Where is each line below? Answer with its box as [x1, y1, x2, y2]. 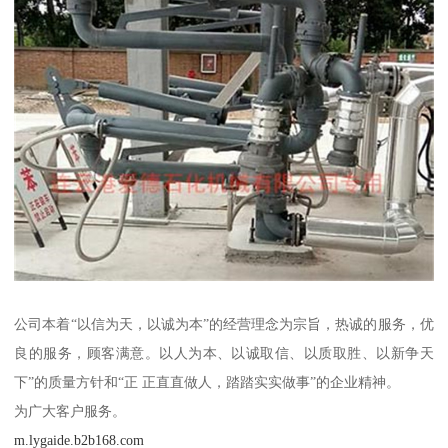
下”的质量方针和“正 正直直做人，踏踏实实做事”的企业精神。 [14, 373, 401, 390]
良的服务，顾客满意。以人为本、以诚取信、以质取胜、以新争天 [14, 344, 434, 361]
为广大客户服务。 [14, 402, 127, 419]
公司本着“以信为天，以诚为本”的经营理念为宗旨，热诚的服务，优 [14, 315, 434, 332]
